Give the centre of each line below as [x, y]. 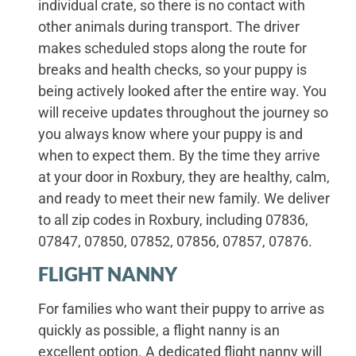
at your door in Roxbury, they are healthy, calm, [184, 177]
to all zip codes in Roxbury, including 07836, [174, 220]
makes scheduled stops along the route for [173, 48]
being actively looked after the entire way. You [183, 91]
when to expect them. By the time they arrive [180, 156]
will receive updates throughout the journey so [184, 113]
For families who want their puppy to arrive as [182, 309]
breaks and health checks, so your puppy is [173, 70]
